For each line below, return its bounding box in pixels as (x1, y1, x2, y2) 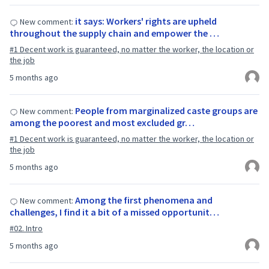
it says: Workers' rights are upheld (75, 15, 217, 27)
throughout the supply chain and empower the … (10, 27, 219, 39)
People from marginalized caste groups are (75, 104, 258, 116)
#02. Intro (10, 223, 43, 234)
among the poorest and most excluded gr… (10, 116, 195, 128)
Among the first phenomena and (75, 194, 213, 206)
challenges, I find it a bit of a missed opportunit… (10, 206, 219, 218)
